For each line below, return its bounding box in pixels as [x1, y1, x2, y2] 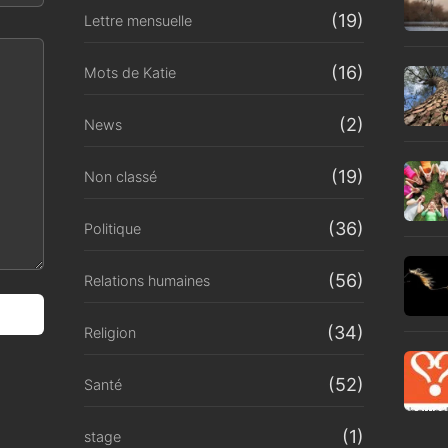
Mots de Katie [84, 63, 176, 81]
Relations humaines [84, 271, 210, 289]
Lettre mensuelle [84, 11, 192, 29]
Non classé [84, 167, 157, 185]
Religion [84, 323, 136, 341]
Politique [84, 219, 141, 237]
